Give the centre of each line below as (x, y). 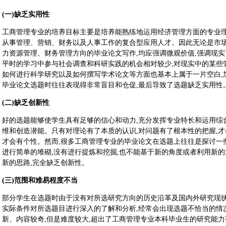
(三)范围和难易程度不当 (40, 180)
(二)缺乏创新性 (26, 103)
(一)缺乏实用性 (26, 14)
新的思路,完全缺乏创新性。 (45, 163)
